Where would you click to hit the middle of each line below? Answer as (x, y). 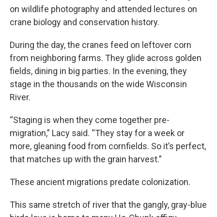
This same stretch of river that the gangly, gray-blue (108, 204)
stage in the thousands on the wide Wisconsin (98, 84)
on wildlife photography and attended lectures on (103, 9)
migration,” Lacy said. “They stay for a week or (97, 133)
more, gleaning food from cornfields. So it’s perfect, (108, 146)
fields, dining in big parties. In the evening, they (98, 71)
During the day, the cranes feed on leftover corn (101, 45)
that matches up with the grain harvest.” (86, 159)
